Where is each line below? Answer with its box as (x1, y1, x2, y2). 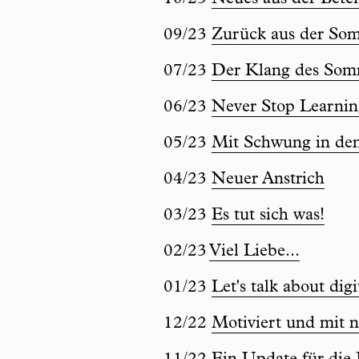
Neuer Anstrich (212, 171, 325, 189)
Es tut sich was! (212, 208, 325, 225)
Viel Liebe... (209, 244, 300, 261)
